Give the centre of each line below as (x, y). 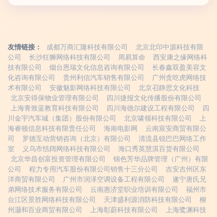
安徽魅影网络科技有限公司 (90, 88)
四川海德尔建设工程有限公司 (151, 108)
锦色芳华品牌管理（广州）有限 (161, 159)
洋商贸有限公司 (31, 179)
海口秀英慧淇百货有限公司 (159, 149)
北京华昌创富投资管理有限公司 (58, 159)
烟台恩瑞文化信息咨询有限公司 (97, 67)
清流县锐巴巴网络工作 (172, 139)
